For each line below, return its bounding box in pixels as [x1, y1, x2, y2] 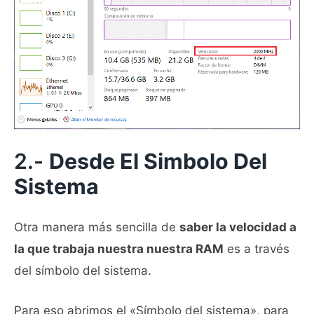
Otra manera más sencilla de [14, 220, 179, 234]
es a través [224, 242, 289, 256]
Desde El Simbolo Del [49, 148, 267, 174]
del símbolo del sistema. [14, 264, 151, 278]
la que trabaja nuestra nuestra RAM [14, 242, 224, 256]
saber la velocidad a [179, 220, 296, 234]
